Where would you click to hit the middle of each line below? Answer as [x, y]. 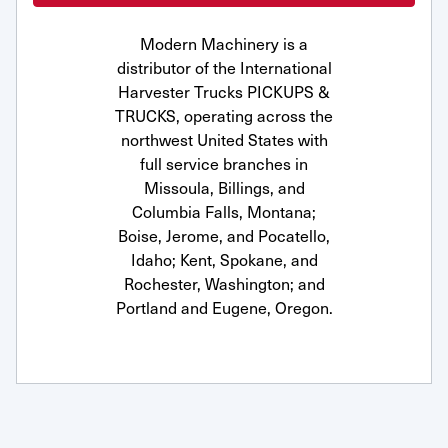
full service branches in [224, 163]
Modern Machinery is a [224, 43]
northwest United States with [224, 139]
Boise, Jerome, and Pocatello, [224, 235]
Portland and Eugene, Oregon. [224, 307]
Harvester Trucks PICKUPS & [224, 91]
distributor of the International [224, 67]
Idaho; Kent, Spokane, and [224, 259]
